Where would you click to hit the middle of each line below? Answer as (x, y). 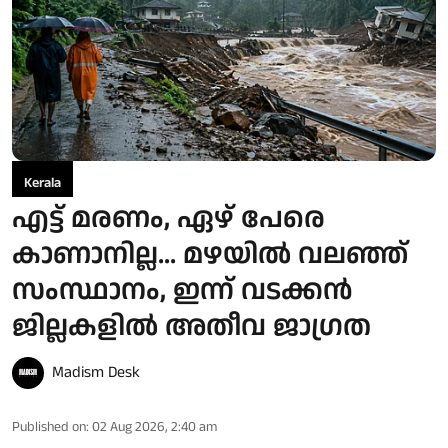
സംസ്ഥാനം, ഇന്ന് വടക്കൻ (182, 291)
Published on (49, 427)
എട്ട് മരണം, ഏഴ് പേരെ (168, 219)
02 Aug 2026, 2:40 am (154, 427)
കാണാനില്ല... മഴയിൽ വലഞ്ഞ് (210, 255)
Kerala (42, 183)
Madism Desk (96, 373)
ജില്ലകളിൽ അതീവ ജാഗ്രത (191, 327)
